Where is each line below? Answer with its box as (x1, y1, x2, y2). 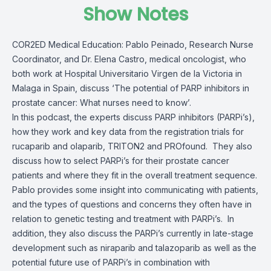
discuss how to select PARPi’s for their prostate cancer (12, 155, 229, 166)
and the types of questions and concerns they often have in (12, 199, 252, 209)
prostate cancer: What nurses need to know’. (12, 97, 191, 108)
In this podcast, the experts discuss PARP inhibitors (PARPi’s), (12, 112, 255, 122)
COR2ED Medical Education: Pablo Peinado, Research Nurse (12, 39, 253, 50)
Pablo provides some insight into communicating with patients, (12, 184, 258, 195)
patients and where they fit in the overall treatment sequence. (12, 170, 257, 180)
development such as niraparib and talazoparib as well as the (12, 243, 256, 253)
